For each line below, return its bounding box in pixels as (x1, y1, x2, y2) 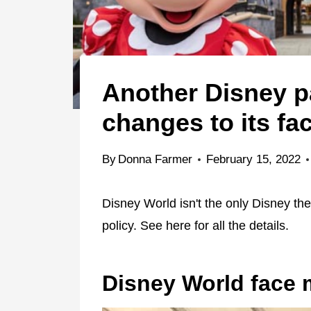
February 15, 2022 (206, 152, 301, 166)
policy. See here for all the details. (102, 218, 289, 233)
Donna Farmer (118, 152, 193, 166)
